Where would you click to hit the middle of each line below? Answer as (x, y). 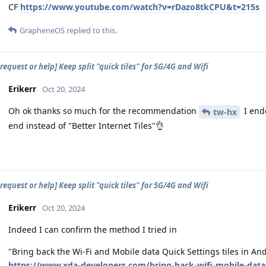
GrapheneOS (42, 30)
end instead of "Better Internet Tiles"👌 (86, 125)
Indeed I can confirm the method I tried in (93, 229)
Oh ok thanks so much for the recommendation (104, 111)
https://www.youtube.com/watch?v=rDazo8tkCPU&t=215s (140, 7)
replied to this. (91, 30)
